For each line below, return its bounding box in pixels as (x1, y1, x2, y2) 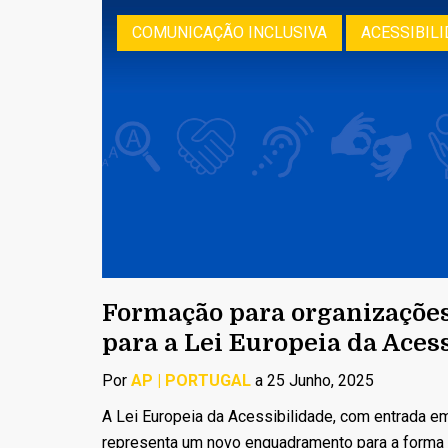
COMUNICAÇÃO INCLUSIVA (132, 23, 327, 42)
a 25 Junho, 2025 (251, 370, 374, 390)
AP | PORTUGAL (131, 370, 251, 390)
